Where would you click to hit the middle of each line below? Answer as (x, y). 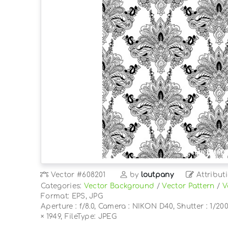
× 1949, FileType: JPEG (79, 216)
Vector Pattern (188, 186)
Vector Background (119, 186)
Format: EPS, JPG (72, 196)
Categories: (62, 186)
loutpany (157, 175)
